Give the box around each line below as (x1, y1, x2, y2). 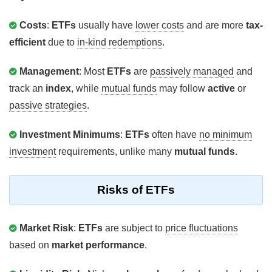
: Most (79, 66, 107, 77)
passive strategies (9, 100, 87, 111)
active (208, 83, 235, 94)
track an (9, 83, 46, 94)
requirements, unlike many (56, 146, 174, 157)
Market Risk (19, 223, 73, 234)
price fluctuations (165, 223, 238, 234)
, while (71, 83, 101, 94)
